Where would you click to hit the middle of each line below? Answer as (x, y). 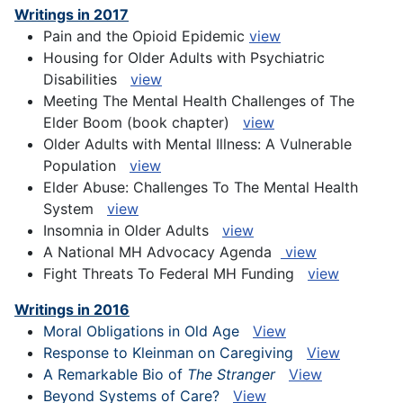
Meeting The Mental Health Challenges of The (199, 101)
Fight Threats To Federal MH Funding (175, 274)
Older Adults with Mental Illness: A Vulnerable (197, 144)
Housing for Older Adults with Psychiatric (184, 58)
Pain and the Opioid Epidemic (146, 36)
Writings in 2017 (72, 15)
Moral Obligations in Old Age (148, 331)
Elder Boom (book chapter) (143, 123)
